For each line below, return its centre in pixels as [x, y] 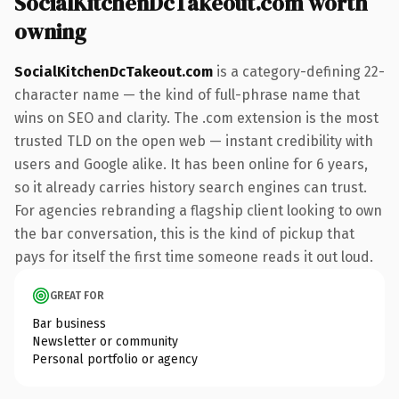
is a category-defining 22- [299, 71]
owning [50, 31]
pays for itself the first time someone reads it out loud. [194, 256]
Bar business [69, 323]
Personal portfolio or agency [115, 359]
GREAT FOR [77, 295]
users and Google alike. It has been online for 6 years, [191, 164]
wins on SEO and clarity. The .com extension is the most [196, 118]
